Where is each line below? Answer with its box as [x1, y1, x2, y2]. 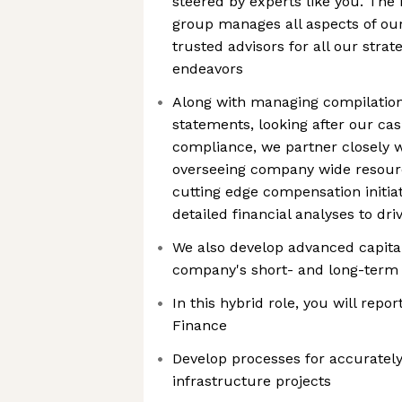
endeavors [172, 60, 243, 77]
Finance [172, 317, 227, 334]
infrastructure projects [172, 372, 331, 389]
